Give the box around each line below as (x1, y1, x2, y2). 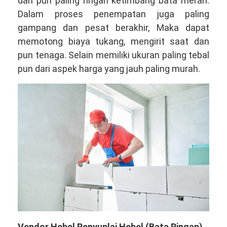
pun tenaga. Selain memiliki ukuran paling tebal (18, 49, 209, 60)
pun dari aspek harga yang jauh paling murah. (18, 63, 200, 74)
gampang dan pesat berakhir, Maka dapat (18, 22, 209, 33)
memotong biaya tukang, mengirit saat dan (18, 35, 209, 47)
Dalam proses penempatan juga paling (18, 8, 209, 19)
